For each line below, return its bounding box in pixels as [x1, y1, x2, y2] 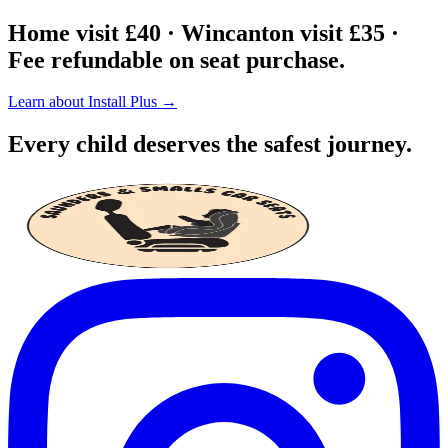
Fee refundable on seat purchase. [8, 46, 345, 73]
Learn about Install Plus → [8, 93, 177, 111]
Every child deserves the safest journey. [8, 131, 412, 158]
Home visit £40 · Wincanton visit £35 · [8, 19, 399, 46]
